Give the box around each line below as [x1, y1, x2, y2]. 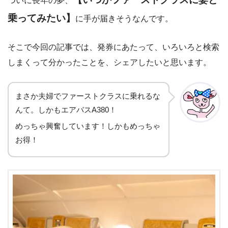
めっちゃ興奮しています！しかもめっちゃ [15, 122, 160, 131]
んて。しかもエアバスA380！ [15, 106, 117, 115]
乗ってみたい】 [8, 13, 75, 24]
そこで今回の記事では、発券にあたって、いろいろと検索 [8, 42, 219, 51]
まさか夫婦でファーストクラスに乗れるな [15, 92, 160, 101]
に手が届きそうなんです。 [75, 14, 173, 23]
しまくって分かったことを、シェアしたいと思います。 [8, 58, 211, 67]
